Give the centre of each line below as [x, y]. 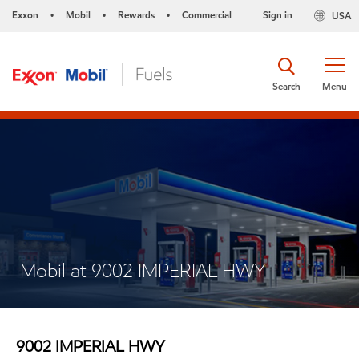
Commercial [207, 15]
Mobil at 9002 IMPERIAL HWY [143, 270]
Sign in [277, 15]
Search [286, 86]
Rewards [136, 15]
